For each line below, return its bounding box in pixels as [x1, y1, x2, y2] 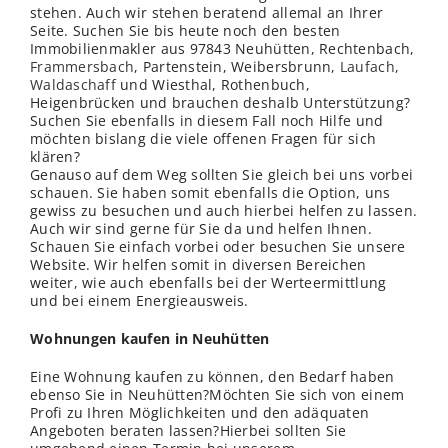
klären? [30, 147, 80, 167]
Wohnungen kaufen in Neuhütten [30, 329, 270, 349]
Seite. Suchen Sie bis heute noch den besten [30, 21, 341, 41]
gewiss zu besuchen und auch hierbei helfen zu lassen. [30, 201, 418, 221]
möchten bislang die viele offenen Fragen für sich [30, 129, 377, 149]
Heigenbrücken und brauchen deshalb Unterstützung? [30, 93, 411, 113]
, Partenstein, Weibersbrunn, [134, 57, 340, 77]
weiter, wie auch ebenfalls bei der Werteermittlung [30, 273, 387, 293]
